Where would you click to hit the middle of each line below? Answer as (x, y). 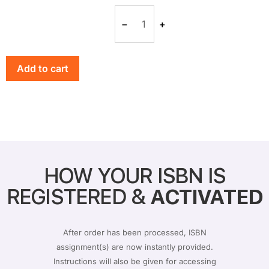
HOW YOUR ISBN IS (134, 176)
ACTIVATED (207, 197)
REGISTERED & (78, 197)
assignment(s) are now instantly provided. (134, 247)
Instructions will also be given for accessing (134, 261)
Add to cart (43, 68)
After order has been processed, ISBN (134, 232)
